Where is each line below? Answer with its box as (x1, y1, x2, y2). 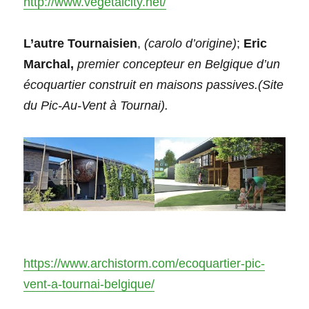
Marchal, (23, 57, 74, 71)
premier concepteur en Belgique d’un (77, 57, 281, 71)
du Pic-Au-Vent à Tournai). (23, 98, 169, 112)
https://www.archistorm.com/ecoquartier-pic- (23, 256, 266, 270)
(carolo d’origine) (144, 36, 237, 50)
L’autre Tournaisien (23, 36, 138, 50)
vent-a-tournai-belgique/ (23, 277, 155, 291)
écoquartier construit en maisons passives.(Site (23, 77, 284, 92)
